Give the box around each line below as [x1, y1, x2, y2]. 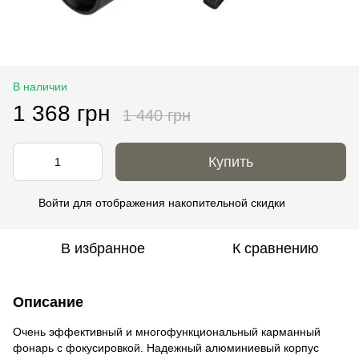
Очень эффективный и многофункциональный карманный [13, 325, 321, 338]
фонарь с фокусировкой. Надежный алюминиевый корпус [13, 341, 319, 354]
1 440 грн [123, 106, 191, 124]
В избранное [60, 240, 145, 256]
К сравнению [232, 240, 319, 256]
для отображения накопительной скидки [70, 196, 285, 209]
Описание [13, 293, 83, 310]
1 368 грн [13, 100, 110, 126]
